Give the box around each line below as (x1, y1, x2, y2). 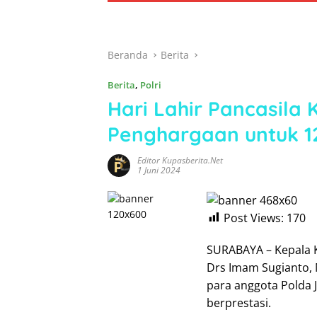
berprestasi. (207, 294, 271, 311)
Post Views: (224, 209, 284, 226)
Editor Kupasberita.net (137, 154, 223, 166)
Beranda (108, 47, 148, 62)
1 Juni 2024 (137, 163, 180, 176)
